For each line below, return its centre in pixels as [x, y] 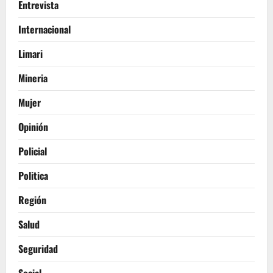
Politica [33, 175]
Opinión [33, 126]
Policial [33, 151]
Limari [30, 53]
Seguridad [38, 248]
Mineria [33, 78]
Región [32, 200]
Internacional [44, 29]
